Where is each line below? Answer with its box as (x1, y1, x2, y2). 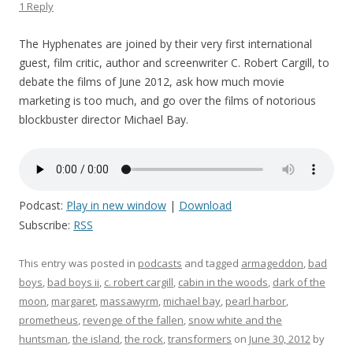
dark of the (273, 275, 325, 289)
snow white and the (188, 313, 282, 327)
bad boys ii (47, 275, 99, 289)
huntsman (19, 332, 68, 346)
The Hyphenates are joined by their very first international (19, 36, 312, 51)
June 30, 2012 (249, 332, 310, 346)
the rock (124, 332, 163, 346)
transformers (168, 332, 232, 346)
